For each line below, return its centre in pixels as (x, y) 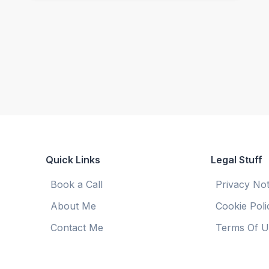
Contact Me (77, 228)
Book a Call (76, 185)
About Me (73, 206)
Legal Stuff (237, 160)
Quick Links (73, 160)
